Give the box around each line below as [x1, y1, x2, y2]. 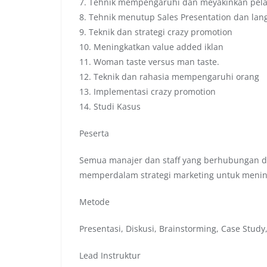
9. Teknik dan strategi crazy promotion [79, 26, 232, 38]
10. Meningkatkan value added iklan [79, 41, 223, 52]
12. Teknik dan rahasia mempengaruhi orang [79, 70, 259, 82]
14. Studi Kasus [79, 100, 141, 112]
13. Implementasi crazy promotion [79, 85, 216, 97]
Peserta [79, 127, 109, 139]
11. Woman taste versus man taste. [79, 55, 219, 67]
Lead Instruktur [79, 249, 141, 261]
